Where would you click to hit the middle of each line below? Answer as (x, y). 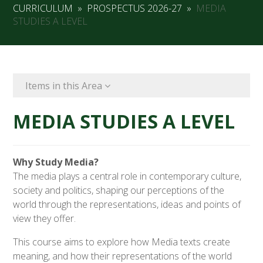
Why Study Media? (56, 162)
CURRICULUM (43, 9)
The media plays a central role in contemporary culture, (127, 176)
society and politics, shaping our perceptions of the (119, 190)
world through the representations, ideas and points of (127, 205)
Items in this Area (65, 85)
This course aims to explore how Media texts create (122, 242)
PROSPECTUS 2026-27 (135, 9)
